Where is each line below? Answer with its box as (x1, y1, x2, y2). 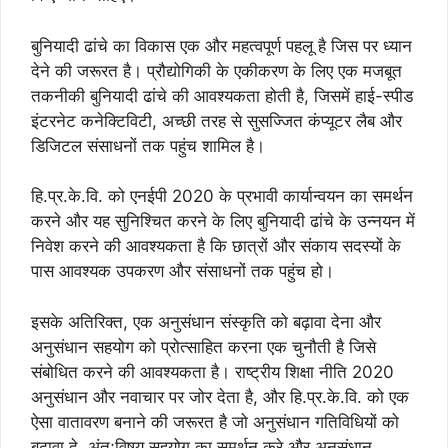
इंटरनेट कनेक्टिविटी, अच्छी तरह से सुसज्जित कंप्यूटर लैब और (31, 110, 402, 131)
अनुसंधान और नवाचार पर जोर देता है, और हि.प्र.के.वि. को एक (31, 386, 409, 407)
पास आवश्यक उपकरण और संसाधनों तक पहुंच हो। (31, 261, 334, 281)
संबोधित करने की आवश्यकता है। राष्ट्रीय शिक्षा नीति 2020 (31, 361, 394, 382)
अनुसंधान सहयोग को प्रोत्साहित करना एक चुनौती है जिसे (31, 336, 376, 357)
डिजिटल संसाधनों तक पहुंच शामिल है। (31, 135, 265, 156)
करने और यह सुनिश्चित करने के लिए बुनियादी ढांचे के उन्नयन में (31, 211, 415, 231)
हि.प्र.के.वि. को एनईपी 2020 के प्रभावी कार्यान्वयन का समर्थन (31, 186, 413, 206)
